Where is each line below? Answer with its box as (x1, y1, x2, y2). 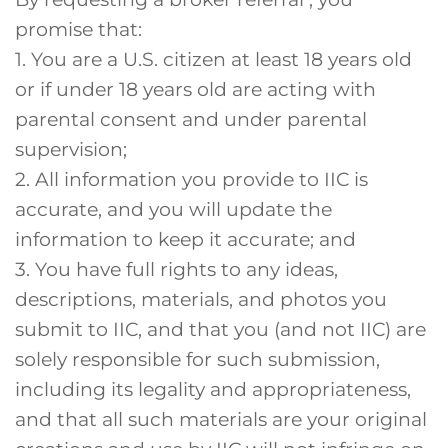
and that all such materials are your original (15, 407, 427, 432)
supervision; (15, 137, 127, 162)
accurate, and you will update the (15, 197, 332, 222)
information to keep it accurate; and (15, 227, 356, 252)
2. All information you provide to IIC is (15, 167, 368, 192)
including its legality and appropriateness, (15, 377, 411, 402)
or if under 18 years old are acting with (15, 77, 376, 102)
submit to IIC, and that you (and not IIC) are (15, 317, 426, 342)
